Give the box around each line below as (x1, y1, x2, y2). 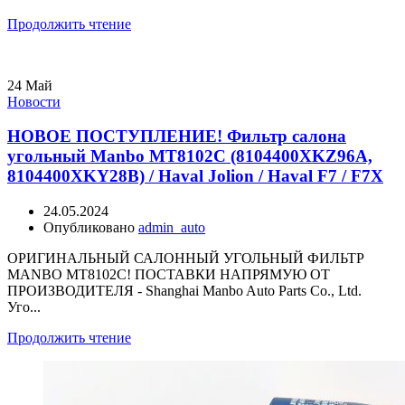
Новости (7, 93, 61, 109)
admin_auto (138, 219, 205, 235)
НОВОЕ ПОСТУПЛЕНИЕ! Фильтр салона (7, 127, 346, 146)
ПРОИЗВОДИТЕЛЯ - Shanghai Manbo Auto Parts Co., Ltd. (7, 282, 362, 298)
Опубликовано (43, 219, 138, 235)
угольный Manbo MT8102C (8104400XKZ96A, (7, 146, 372, 166)
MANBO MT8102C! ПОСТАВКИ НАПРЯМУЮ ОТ (7, 266, 330, 282)
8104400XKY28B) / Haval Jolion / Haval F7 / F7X (7, 166, 383, 186)
